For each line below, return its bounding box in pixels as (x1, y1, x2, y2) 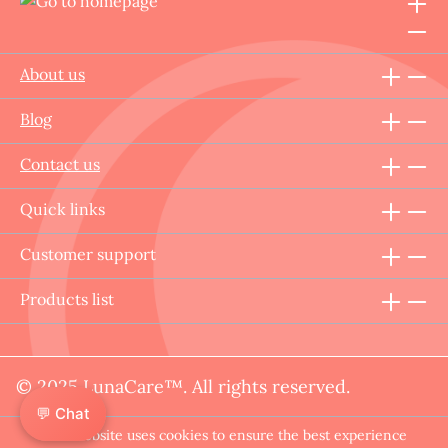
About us (20, 64, 85, 84)
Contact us (20, 154, 100, 174)
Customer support (20, 244, 156, 264)
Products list (20, 289, 114, 309)
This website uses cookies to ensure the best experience (41, 426, 407, 444)
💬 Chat (36, 404, 90, 423)
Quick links (20, 199, 105, 219)
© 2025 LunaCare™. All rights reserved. (16, 375, 350, 398)
